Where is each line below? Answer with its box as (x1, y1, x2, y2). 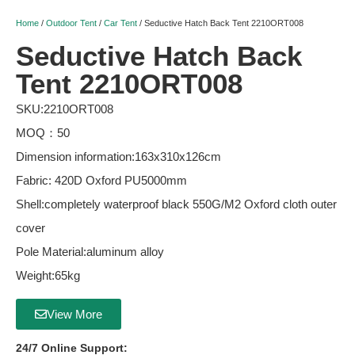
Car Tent (104, 18, 137, 28)
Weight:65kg (16, 269, 80, 282)
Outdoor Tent (46, 18, 97, 28)
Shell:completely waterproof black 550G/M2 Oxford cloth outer (16, 197, 337, 211)
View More (47, 307, 102, 322)
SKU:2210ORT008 (16, 102, 113, 116)
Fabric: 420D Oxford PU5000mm (16, 174, 187, 187)
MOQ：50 (16, 126, 70, 139)
